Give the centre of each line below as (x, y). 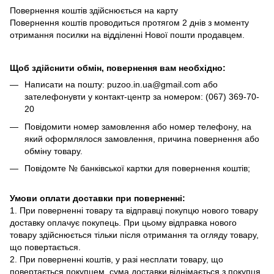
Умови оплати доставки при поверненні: (98, 198)
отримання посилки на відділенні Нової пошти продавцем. (127, 35)
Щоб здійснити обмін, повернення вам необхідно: (118, 68)
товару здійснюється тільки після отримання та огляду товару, (134, 235)
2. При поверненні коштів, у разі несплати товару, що (117, 259)
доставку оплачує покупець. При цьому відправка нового (123, 222)
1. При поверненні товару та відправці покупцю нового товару (134, 210)
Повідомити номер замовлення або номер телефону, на (138, 126)
